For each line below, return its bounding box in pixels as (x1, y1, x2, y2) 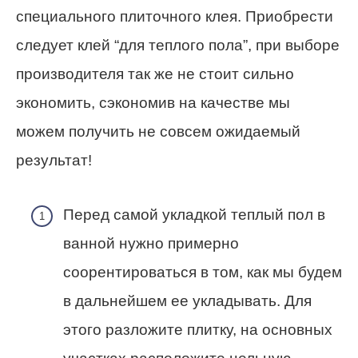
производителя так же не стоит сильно (16, 66, 294, 83)
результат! (16, 152, 92, 169)
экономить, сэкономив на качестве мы (16, 94, 290, 112)
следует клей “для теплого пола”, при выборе (16, 37, 340, 54)
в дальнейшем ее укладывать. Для (63, 292, 312, 310)
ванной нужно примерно (63, 235, 239, 253)
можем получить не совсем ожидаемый (16, 123, 300, 141)
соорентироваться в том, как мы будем (63, 264, 342, 281)
